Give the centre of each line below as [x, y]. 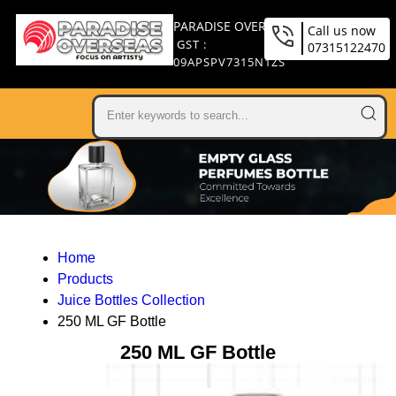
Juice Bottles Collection [131, 301]
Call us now [342, 30]
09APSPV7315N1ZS [230, 62]
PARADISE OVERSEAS [235, 26]
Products [85, 279]
